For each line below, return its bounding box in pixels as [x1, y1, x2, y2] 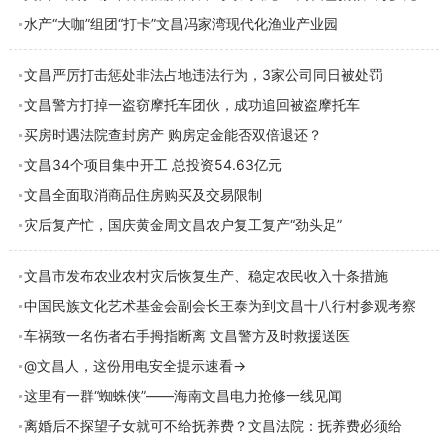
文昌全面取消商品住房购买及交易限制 [23, 186, 262, 203]
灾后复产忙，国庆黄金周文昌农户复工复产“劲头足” [23, 216, 342, 233]
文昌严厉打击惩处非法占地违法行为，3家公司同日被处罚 [23, 66, 383, 83]
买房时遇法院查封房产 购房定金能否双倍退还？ [23, 126, 322, 143]
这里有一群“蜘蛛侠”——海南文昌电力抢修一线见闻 [23, 387, 342, 404]
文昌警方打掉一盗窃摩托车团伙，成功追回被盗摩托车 [23, 96, 360, 113]
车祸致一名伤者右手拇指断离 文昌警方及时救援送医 [23, 327, 350, 344]
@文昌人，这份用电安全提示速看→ [23, 357, 246, 374]
